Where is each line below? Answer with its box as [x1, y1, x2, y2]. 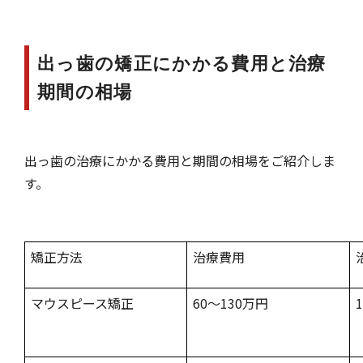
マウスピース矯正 [30, 293, 134, 313]
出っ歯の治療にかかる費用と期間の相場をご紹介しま [24, 150, 335, 170]
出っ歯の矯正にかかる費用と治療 [37, 53, 327, 74]
